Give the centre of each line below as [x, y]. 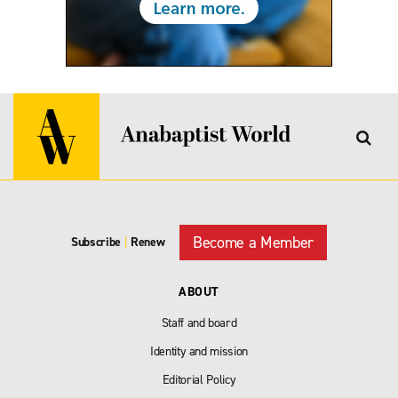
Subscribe [96, 242]
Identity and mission [199, 351]
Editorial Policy [199, 379]
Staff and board [199, 322]
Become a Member [253, 242]
